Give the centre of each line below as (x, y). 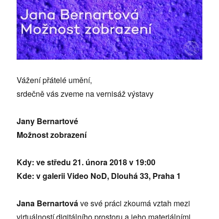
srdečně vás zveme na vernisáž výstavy (85, 94)
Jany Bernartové (48, 121)
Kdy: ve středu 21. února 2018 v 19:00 (86, 162)
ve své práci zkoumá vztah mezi (134, 203)
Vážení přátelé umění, (55, 80)
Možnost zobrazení (53, 135)
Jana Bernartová (48, 203)
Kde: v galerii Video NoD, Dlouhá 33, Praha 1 (99, 176)
